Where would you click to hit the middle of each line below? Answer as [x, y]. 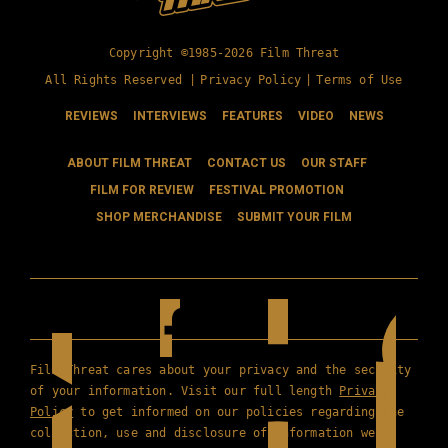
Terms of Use [359, 80]
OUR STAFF [333, 163]
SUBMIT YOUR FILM [294, 217]
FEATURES [252, 116]
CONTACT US [246, 163]
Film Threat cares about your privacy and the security [221, 370]
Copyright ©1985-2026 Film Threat [224, 53]
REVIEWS [91, 116]
